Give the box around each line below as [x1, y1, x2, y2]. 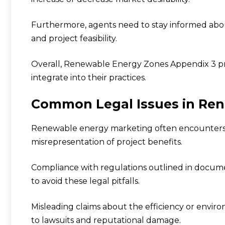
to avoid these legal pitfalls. [31, 176, 140, 186]
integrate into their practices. [31, 72, 146, 82]
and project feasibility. [31, 33, 117, 43]
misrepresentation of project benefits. [31, 137, 182, 147]
